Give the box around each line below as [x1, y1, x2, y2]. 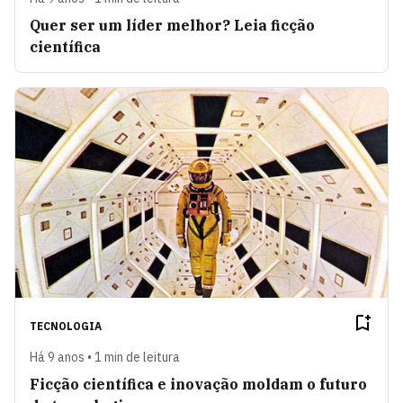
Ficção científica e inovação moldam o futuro [30, 375, 367, 394]
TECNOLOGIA [30, 319, 102, 334]
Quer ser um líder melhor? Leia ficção [30, 16, 315, 35]
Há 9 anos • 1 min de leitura [30, 349, 180, 366]
